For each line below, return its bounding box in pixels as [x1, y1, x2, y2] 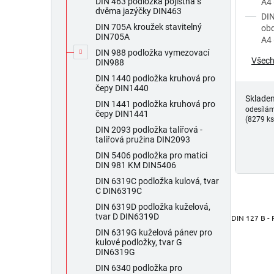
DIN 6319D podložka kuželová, [95, 202, 210, 212]
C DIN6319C [95, 186, 142, 196]
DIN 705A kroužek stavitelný [95, 22, 202, 32]
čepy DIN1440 [95, 83, 149, 94]
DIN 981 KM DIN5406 [95, 160, 176, 171]
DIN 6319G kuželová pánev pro [95, 228, 212, 238]
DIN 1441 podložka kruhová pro [95, 99, 215, 109]
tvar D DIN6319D [95, 212, 159, 222]
